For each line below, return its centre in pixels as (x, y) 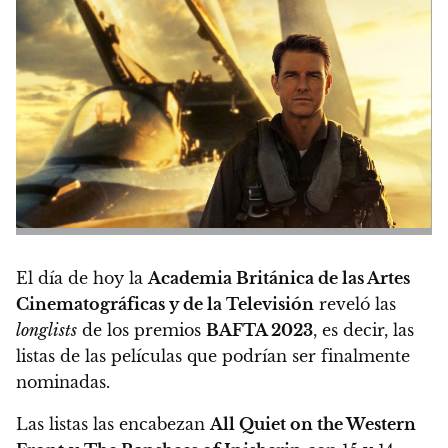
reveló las (355, 303)
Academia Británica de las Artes (279, 277)
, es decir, (353, 329)
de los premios (141, 329)
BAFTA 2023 (259, 329)
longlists (46, 329)
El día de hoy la (82, 277)
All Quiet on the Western (313, 423)
